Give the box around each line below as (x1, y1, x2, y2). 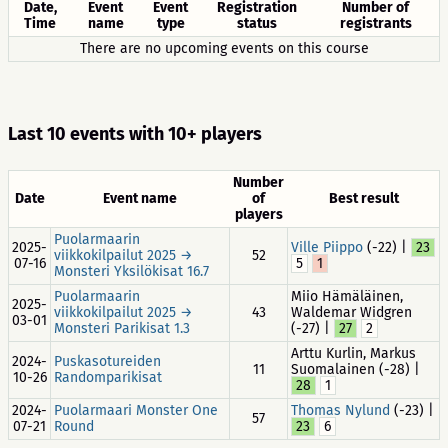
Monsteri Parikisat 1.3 (54, 320, 190, 337)
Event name (103, 190, 177, 207)
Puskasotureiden (54, 353, 161, 370)
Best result (328, 190, 399, 207)
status (236, 15, 277, 32)
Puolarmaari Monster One (54, 402, 218, 419)
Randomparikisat (54, 369, 162, 386)
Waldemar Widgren (291, 304, 412, 321)
